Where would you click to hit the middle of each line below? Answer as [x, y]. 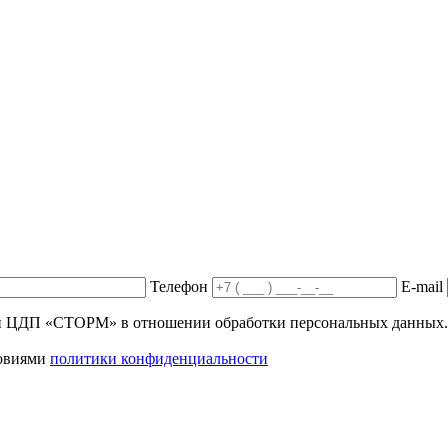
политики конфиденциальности [159, 359]
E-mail [422, 287]
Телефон [179, 287]
